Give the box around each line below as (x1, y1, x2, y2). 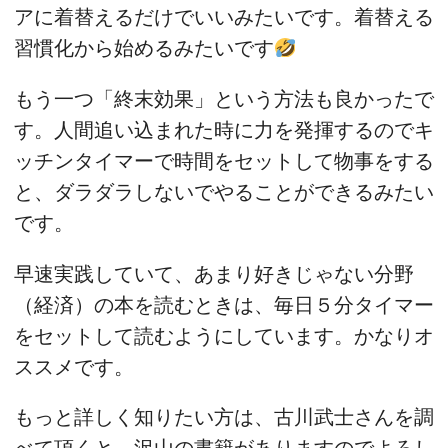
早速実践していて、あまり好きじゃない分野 (14, 262, 414, 285)
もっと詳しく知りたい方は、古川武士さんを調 (14, 406, 434, 429)
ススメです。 (14, 355, 134, 378)
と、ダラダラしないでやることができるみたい (14, 181, 434, 204)
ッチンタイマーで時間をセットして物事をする (14, 150, 434, 173)
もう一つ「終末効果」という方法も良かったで (14, 88, 434, 111)
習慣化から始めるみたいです (14, 37, 274, 60)
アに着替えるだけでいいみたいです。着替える (14, 6, 434, 29)
